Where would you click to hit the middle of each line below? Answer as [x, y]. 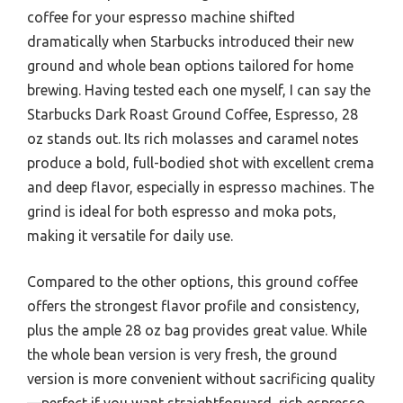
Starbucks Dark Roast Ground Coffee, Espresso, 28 [193, 114]
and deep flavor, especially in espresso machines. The [201, 187]
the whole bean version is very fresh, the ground [182, 354]
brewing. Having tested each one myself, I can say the [199, 90]
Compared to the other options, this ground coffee [193, 282]
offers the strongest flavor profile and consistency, [193, 306]
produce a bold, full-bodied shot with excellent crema [201, 163]
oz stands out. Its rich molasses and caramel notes [193, 139]
